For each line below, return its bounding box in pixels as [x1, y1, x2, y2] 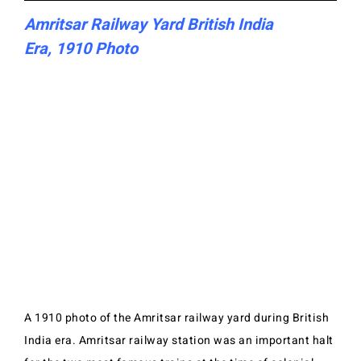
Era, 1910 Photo [24, 37, 138, 60]
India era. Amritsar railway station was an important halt [24, 332, 334, 350]
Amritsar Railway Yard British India [24, 13, 273, 36]
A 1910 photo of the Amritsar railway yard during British [24, 309, 329, 327]
